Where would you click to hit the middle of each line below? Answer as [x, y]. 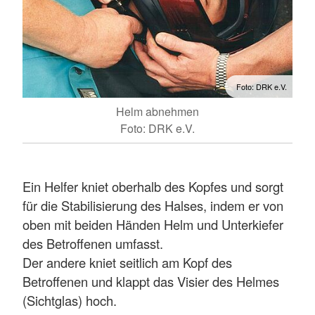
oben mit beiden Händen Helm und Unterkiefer [153, 225]
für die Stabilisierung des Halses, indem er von [153, 206]
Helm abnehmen [157, 112]
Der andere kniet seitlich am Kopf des [127, 263]
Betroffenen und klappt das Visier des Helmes [151, 282]
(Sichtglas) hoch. [70, 301]
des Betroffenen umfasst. [95, 244]
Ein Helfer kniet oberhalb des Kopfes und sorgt [153, 187]
